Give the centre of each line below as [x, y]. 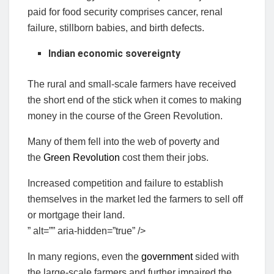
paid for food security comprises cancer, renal [125, 12]
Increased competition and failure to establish [125, 183]
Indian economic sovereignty [115, 53]
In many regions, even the [84, 256]
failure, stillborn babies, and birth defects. [116, 28]
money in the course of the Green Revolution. [125, 116]
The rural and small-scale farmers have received [132, 84]
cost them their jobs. [164, 157]
